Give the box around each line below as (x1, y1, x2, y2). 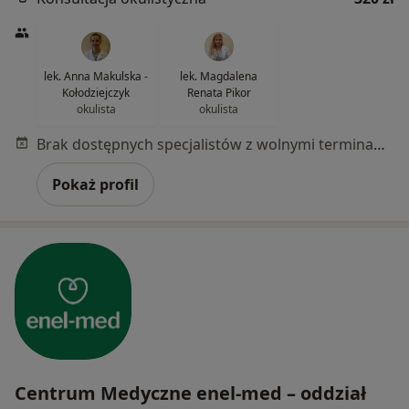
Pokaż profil (52, 174, 139, 194)
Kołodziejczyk (62, 85, 131, 100)
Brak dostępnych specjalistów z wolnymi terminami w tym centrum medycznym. (373, 134, 385, 154)
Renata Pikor (186, 85, 251, 100)
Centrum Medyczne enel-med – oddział (15, 381, 366, 405)
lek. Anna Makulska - (44, 68, 149, 84)
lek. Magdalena (180, 68, 258, 84)
